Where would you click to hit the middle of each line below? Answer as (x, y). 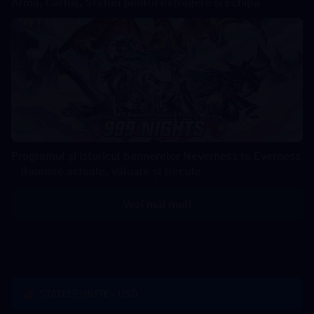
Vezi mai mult (157, 204)
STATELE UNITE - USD (89, 294)
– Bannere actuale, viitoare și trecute (106, 171)
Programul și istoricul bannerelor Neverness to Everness (156, 156)
